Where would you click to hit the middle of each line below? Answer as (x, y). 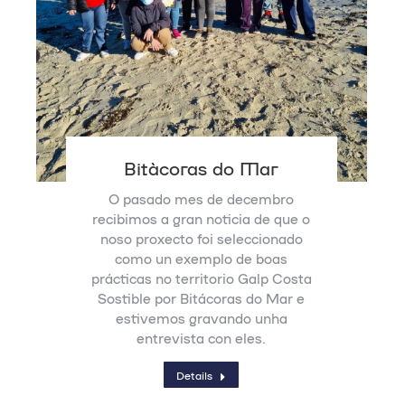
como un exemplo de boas (202, 258)
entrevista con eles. (202, 338)
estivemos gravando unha (201, 318)
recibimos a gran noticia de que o (202, 218)
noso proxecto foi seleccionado (201, 238)
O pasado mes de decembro (202, 198)
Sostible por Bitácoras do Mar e (202, 298)
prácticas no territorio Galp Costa (201, 278)
